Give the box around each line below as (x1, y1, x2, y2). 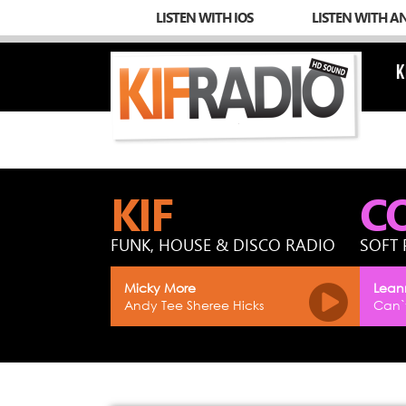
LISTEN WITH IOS (156, 7, 253, 27)
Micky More (124, 280, 196, 295)
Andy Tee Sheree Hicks (124, 297, 264, 313)
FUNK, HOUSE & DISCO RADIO (111, 233, 335, 256)
